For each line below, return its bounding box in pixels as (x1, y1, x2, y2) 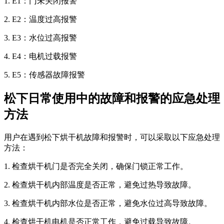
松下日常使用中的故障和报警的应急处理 (4, 91, 220, 105)
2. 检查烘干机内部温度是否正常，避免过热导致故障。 (4, 180, 196, 189)
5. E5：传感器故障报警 (4, 70, 85, 79)
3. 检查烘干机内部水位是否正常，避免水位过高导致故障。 (4, 198, 212, 207)
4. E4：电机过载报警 (4, 51, 77, 60)
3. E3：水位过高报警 (4, 33, 77, 42)
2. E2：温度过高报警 (4, 14, 77, 23)
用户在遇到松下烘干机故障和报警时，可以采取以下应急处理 (4, 132, 220, 141)
